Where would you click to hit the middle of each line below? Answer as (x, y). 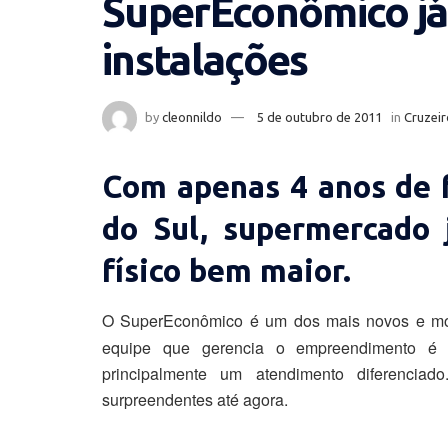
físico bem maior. (226, 271)
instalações (205, 60)
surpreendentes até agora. (195, 400)
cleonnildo (192, 117)
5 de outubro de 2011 (319, 117)
